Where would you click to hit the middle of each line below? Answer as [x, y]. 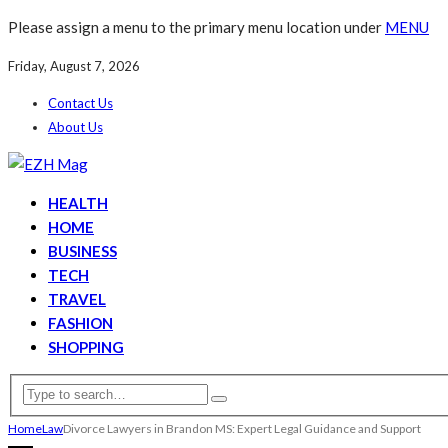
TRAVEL [77, 299]
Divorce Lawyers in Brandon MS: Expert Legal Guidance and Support [242, 428]
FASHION [80, 323]
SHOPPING [86, 347]
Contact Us [80, 103]
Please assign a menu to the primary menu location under [196, 27]
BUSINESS [82, 251]
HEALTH [78, 203]
